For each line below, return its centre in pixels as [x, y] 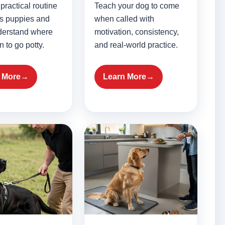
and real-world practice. [136, 45]
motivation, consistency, [136, 32]
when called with [124, 19]
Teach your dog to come [137, 6]
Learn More [124, 77]
